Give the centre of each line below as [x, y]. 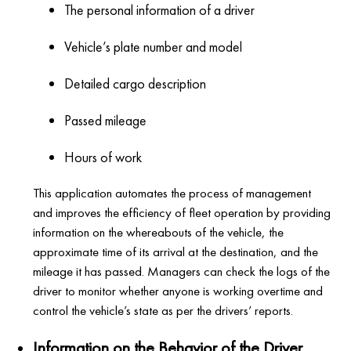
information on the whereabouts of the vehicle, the [159, 232]
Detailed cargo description [136, 84]
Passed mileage [106, 121]
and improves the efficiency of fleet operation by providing [182, 213]
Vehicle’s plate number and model [154, 47]
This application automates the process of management [172, 193]
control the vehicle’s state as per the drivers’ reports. [163, 311]
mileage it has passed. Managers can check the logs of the [182, 271]
